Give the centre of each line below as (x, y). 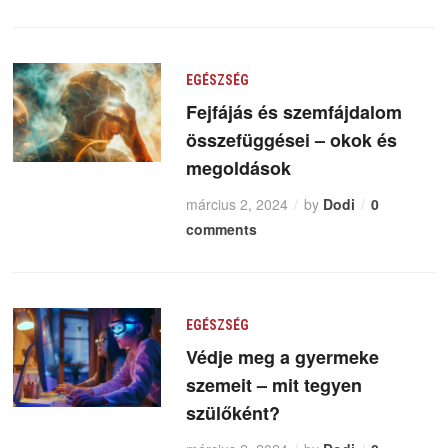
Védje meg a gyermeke (282, 357)
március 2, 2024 (236, 204)
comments (221, 229)
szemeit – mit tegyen (273, 385)
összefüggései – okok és (291, 140)
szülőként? (232, 413)
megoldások (238, 168)
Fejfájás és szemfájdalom (293, 112)
